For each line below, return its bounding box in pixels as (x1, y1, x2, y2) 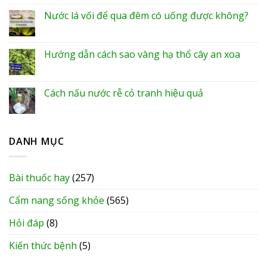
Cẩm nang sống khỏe (9, 193, 104, 207)
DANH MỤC (9, 135, 64, 148)
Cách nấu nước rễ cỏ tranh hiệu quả (44, 86, 203, 100)
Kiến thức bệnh (9, 238, 77, 252)
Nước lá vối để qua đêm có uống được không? (44, 9, 249, 23)
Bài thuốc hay (9, 170, 70, 184)
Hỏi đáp (9, 216, 44, 229)
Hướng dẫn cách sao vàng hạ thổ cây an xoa (44, 48, 240, 61)
